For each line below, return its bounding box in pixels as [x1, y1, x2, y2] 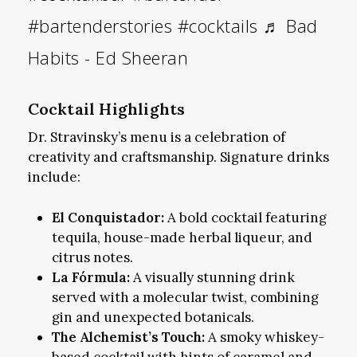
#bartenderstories [27, 14, 173, 38]
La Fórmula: [51, 268, 130, 286]
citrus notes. [51, 248, 133, 266]
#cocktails [177, 14, 258, 38]
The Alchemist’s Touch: [51, 328, 205, 346]
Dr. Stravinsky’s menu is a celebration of [27, 128, 285, 147]
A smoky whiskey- [204, 328, 324, 346]
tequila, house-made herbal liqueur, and [51, 228, 312, 246]
